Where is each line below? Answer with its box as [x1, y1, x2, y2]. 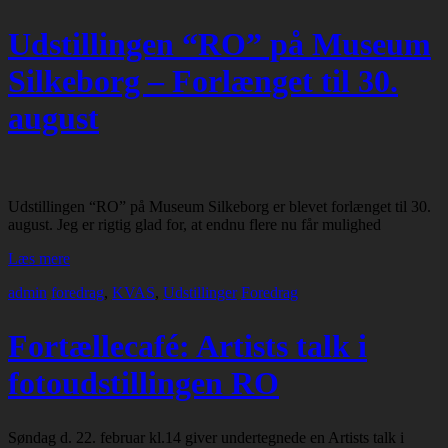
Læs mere [8, 249, 70, 267]
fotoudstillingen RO [8, 365, 279, 402]
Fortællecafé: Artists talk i [8, 328, 367, 365]
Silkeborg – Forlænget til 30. [8, 63, 398, 100]
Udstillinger [163, 283, 237, 301]
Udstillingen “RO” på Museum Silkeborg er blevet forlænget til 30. [8, 197, 431, 215]
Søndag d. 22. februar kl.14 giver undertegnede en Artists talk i [8, 428, 404, 446]
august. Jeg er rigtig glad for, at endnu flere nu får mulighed [8, 215, 381, 233]
